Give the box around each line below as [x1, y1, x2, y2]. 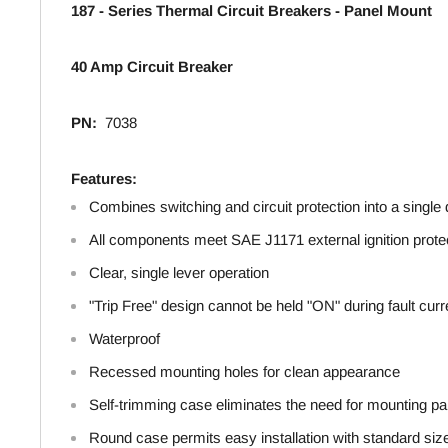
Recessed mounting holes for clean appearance [89, 363, 400, 381]
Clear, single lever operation [89, 264, 269, 282]
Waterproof [89, 330, 160, 348]
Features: [71, 170, 137, 188]
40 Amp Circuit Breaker [71, 58, 233, 76]
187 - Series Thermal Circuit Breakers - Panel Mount [71, 2, 432, 20]
